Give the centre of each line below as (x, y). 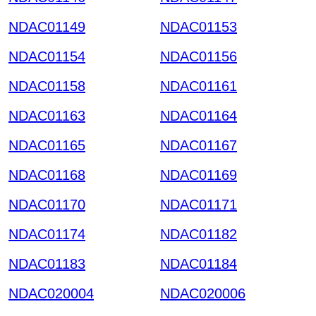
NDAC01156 (199, 56)
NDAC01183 (47, 263)
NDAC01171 (199, 204)
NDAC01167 (199, 145)
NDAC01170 (47, 204)
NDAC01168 (47, 175)
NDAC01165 (47, 145)
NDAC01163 (47, 115)
